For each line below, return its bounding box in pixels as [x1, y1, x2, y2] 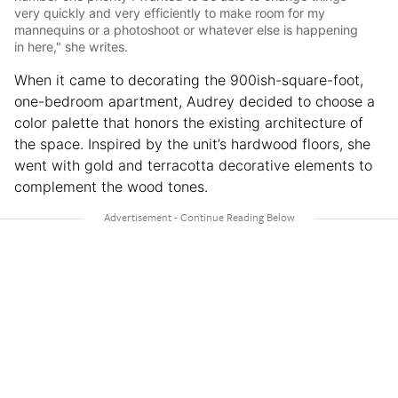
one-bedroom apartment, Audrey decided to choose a [14, 92, 375, 110]
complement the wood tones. [14, 177, 208, 195]
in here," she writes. [14, 38, 128, 54]
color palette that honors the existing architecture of [14, 113, 363, 131]
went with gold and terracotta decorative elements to [14, 155, 372, 174]
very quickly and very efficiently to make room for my [14, 4, 325, 20]
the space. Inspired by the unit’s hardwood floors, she [14, 134, 370, 153]
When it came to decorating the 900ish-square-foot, [14, 70, 363, 89]
